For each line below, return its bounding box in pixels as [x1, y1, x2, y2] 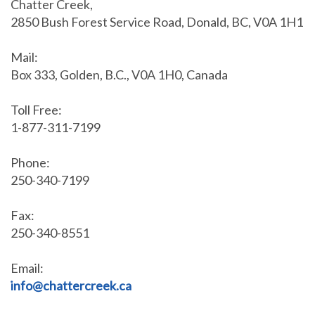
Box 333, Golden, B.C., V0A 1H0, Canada [11, 66, 228, 82]
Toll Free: [11, 101, 62, 117]
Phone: [11, 154, 50, 170]
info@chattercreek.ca [11, 277, 131, 293]
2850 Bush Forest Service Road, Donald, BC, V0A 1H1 [11, 13, 303, 30]
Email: [11, 259, 44, 276]
